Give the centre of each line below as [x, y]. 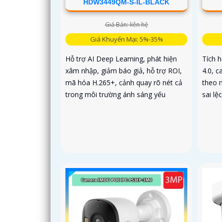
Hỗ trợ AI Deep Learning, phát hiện [121, 58]
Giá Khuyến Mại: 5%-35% [126, 39]
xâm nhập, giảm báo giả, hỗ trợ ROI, [124, 70]
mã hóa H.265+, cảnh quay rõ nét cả [124, 82]
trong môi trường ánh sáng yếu [115, 94]
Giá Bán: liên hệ [126, 24]
